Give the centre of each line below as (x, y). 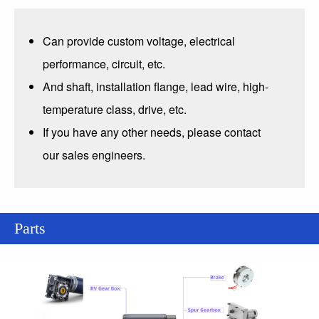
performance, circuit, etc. (104, 63)
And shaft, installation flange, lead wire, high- (156, 86)
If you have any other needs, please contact (152, 132)
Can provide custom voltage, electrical (139, 41)
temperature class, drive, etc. (115, 109)
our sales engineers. (94, 155)
